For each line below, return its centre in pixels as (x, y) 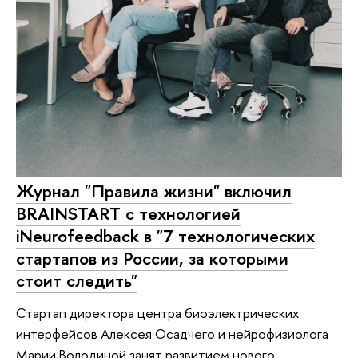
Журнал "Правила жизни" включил (154, 191)
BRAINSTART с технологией (128, 214)
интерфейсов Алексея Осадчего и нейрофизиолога (172, 333)
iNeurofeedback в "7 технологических (165, 236)
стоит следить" (77, 281)
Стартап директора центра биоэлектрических (157, 312)
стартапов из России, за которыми (152, 259)
